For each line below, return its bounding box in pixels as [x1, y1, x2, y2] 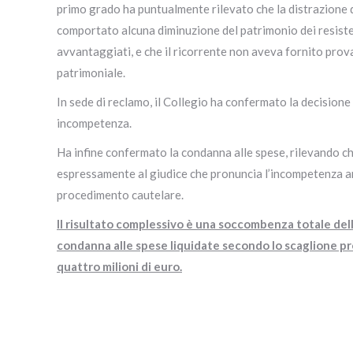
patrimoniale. [57, 65, 125, 80]
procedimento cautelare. [57, 188, 184, 203]
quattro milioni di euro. [57, 259, 182, 274]
